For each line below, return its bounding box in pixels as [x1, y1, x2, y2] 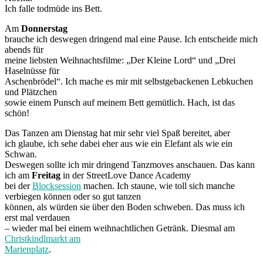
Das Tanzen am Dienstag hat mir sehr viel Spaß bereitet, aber [5, 127, 230, 138]
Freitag [32, 170, 60, 180]
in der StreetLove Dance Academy [60, 170, 191, 180]
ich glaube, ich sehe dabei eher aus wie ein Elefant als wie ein [5, 138, 232, 149]
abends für [5, 44, 43, 55]
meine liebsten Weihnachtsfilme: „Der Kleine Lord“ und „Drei [5, 55, 235, 65]
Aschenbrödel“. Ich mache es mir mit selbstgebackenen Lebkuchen [5, 76, 253, 86]
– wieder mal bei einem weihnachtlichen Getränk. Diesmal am [5, 222, 235, 233]
